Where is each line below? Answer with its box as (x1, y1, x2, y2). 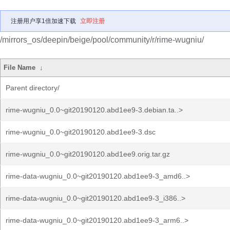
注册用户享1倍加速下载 (11, 17, 76, 25)
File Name (4, 64, 36, 71)
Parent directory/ (6, 84, 60, 92)
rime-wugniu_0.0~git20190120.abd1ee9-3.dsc (6, 128, 156, 136)
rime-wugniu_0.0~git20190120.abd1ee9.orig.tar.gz (6, 150, 170, 158)
